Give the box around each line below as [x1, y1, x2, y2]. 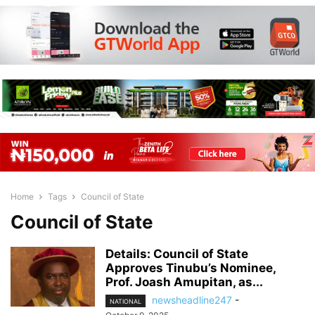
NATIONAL [110, 297, 141, 306]
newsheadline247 [152, 294, 232, 306]
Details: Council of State [105, 247, 248, 261]
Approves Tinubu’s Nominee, [105, 261, 276, 275]
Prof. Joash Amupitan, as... [105, 275, 263, 289]
